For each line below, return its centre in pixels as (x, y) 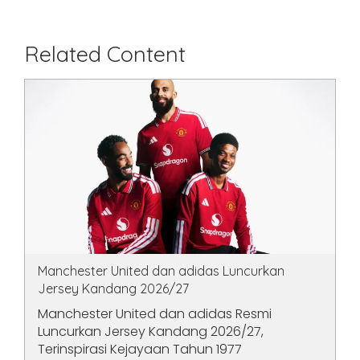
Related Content (105, 54)
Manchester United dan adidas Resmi (155, 314)
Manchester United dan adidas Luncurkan (161, 271)
